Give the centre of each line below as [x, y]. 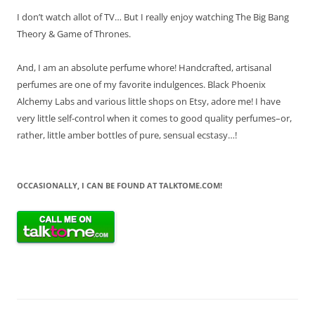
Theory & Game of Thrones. [74, 33]
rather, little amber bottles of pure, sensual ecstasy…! [127, 135]
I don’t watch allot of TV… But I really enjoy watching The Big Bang [153, 17]
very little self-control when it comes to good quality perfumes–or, [154, 118]
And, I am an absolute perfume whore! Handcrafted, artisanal [144, 67]
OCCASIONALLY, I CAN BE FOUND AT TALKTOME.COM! [120, 185]
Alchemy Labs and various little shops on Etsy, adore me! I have [149, 101]
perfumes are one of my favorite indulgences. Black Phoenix [141, 84]
